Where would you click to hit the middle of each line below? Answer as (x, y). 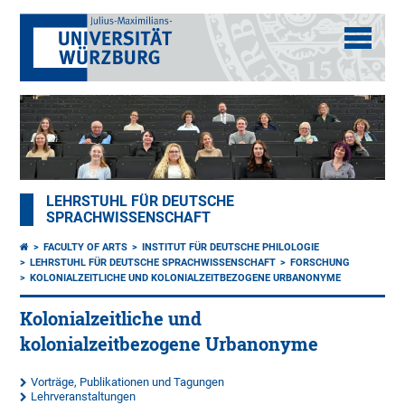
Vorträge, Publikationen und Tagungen (128, 382)
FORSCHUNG (320, 263)
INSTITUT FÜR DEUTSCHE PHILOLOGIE (231, 248)
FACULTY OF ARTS (86, 248)
